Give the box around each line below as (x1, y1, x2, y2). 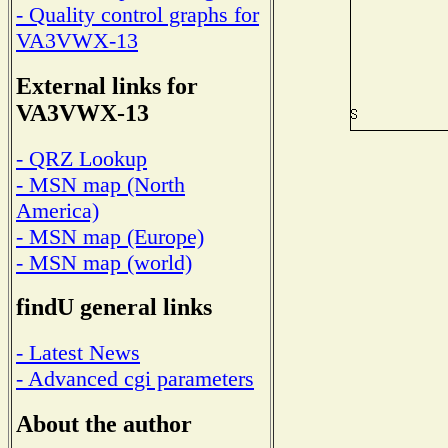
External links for (16, 73, 198, 100)
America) (16, 197, 99, 223)
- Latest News (16, 340, 140, 366)
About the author (16, 410, 192, 437)
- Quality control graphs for (16, 2, 259, 28)
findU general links (16, 294, 212, 321)
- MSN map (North (16, 171, 185, 197)
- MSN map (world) (16, 249, 192, 275)
